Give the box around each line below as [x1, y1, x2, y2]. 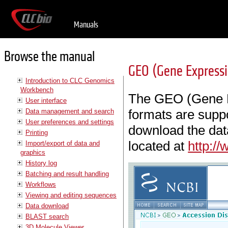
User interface [25, 96, 67, 104]
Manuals [74, 19, 98, 30]
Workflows [25, 180, 56, 188]
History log [25, 159, 57, 167]
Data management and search [25, 107, 114, 115]
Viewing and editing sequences [25, 191, 117, 199]
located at [128, 138, 188, 154]
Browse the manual [4, 48, 95, 66]
